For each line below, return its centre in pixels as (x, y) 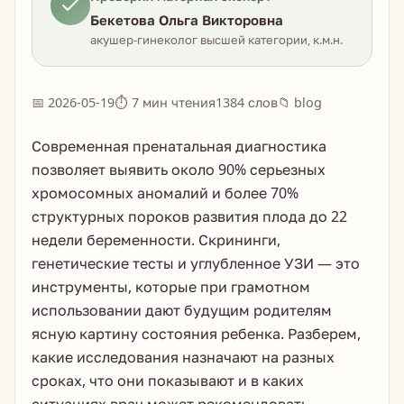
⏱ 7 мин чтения (165, 102)
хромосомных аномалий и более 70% (165, 193)
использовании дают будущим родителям (182, 310)
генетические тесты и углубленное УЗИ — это (196, 263)
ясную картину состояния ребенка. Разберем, (196, 334)
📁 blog (300, 102)
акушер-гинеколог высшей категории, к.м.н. (216, 40)
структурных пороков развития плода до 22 (189, 216)
